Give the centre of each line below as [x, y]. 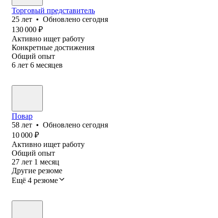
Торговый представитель [53, 10]
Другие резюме [37, 170]
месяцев [49, 65]
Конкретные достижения [53, 47]
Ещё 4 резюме [35, 180]
